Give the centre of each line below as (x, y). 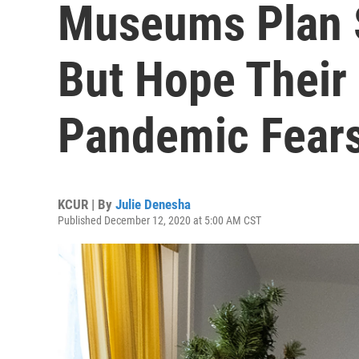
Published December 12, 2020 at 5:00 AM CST (159, 220)
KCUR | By (87, 204)
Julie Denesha (153, 204)
